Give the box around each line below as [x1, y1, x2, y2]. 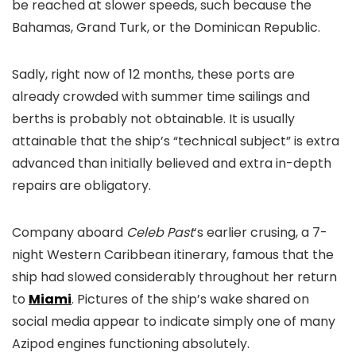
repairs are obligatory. [12, 176, 151, 195]
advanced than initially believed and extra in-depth [12, 154, 331, 172]
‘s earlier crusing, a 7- [194, 223, 327, 242]
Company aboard [12, 223, 126, 242]
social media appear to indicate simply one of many [12, 312, 335, 331]
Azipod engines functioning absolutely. [12, 335, 250, 353]
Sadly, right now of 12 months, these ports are [12, 65, 295, 83]
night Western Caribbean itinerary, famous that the [12, 246, 334, 264]
